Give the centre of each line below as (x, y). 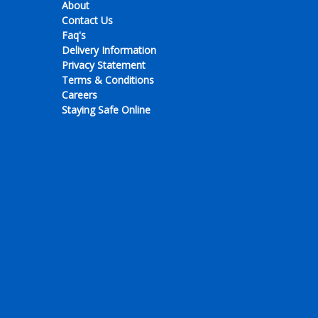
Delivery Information (109, 50)
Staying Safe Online (106, 110)
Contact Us (87, 20)
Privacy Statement (104, 65)
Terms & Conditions (108, 80)
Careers (79, 95)
